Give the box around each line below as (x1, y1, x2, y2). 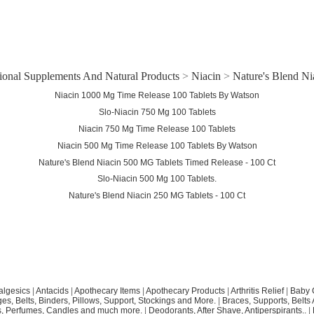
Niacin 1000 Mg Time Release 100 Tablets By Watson (55, 90, 259, 100)
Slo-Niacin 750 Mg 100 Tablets (98, 107, 216, 117)
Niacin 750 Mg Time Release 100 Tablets (78, 123, 235, 134)
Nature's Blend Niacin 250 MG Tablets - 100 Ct (69, 191, 245, 201)
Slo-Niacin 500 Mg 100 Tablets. (97, 174, 217, 184)
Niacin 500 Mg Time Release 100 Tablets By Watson (57, 140, 257, 151)
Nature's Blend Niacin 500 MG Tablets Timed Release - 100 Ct (39, 157, 275, 168)
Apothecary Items (74, 286, 140, 296)
